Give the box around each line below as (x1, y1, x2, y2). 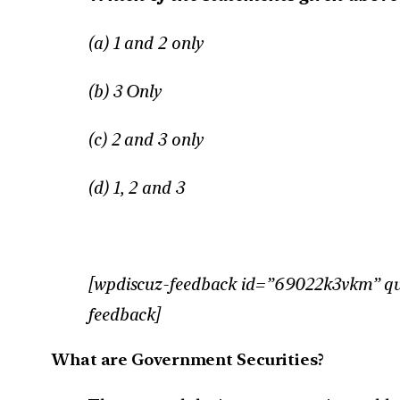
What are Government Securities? (52, 349, 324, 369)
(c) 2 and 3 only (87, 128, 203, 150)
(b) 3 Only (87, 79, 161, 102)
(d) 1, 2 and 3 (87, 176, 184, 198)
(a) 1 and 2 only (87, 31, 203, 54)
